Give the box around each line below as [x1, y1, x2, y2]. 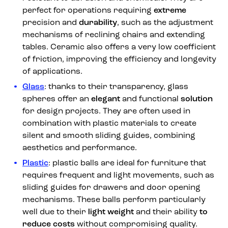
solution [181, 95, 213, 103]
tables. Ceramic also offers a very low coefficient [22, 43, 216, 51]
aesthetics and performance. [22, 144, 137, 152]
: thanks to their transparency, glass [44, 82, 188, 91]
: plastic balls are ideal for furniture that [48, 159, 206, 167]
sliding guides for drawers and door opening [22, 183, 201, 192]
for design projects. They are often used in [22, 107, 190, 116]
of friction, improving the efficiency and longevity [22, 55, 216, 64]
